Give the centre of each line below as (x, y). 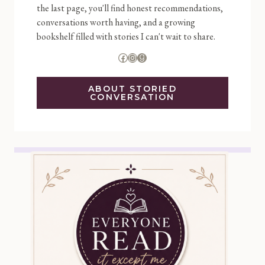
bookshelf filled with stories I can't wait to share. (126, 36)
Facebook (139, 57)
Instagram (149, 57)
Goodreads (161, 57)
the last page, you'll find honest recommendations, (130, 8)
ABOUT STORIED (132, 88)
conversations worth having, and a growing (116, 22)
